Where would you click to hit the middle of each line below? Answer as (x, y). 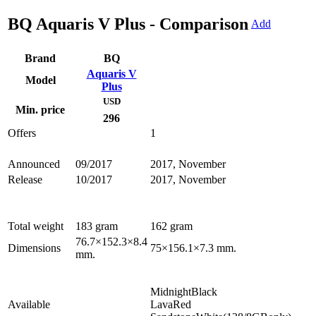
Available (29, 305)
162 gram (171, 226)
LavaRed (171, 305)
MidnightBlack (184, 292)
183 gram (97, 226)
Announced (34, 164)
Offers (22, 133)
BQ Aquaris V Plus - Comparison (128, 24)
